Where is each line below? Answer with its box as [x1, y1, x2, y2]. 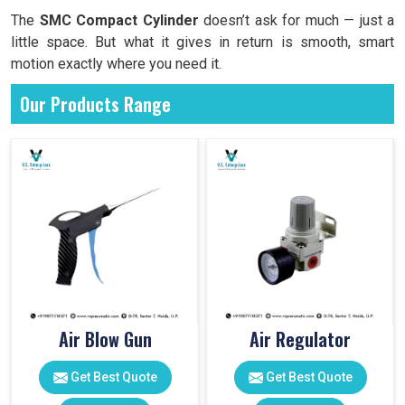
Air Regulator [250, 325, 351, 353]
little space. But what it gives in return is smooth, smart [11, 33, 394, 51]
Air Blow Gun [58, 325, 152, 353]
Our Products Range [20, 90, 171, 118]
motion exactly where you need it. [11, 55, 221, 72]
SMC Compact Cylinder [39, 12, 199, 29]
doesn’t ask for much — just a [198, 12, 394, 29]
